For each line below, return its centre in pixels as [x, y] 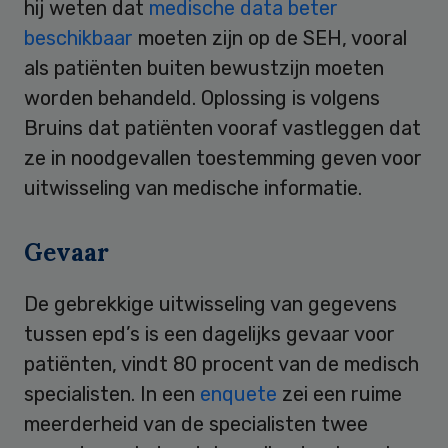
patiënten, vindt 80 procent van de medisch [221, 363]
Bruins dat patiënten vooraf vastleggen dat [222, 127]
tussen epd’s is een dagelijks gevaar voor [209, 333]
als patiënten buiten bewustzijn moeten [204, 67]
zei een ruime [339, 393]
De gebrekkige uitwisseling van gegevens [210, 303]
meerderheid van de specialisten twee [196, 423]
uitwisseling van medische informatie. [200, 187]
